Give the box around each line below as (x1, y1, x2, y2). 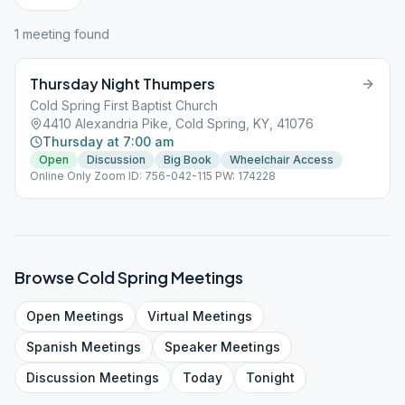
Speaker (165, 339, 217, 354)
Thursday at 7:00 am (42, 134, 174, 149)
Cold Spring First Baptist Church (30, 98, 218, 113)
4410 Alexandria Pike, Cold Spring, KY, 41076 (42, 116, 314, 131)
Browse (14, 267, 77, 287)
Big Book (164, 153, 212, 166)
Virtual (147, 308, 189, 324)
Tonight (246, 370, 295, 385)
